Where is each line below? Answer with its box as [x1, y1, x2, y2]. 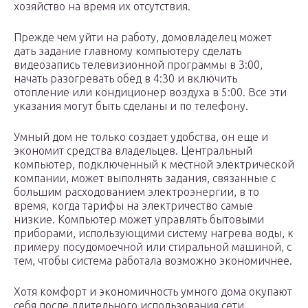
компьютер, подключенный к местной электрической [14, 158, 294, 171]
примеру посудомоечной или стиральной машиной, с [14, 241, 291, 254]
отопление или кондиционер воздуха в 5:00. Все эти [14, 86, 287, 99]
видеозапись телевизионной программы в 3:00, [14, 58, 263, 71]
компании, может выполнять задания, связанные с [14, 172, 276, 185]
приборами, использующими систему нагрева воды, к [14, 227, 294, 240]
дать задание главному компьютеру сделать [14, 45, 241, 58]
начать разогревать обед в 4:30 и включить [14, 72, 237, 85]
